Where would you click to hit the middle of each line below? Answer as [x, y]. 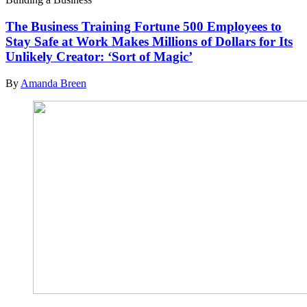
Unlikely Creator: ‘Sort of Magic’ [99, 56]
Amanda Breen [53, 83]
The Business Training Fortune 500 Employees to [144, 26]
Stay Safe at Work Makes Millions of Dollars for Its [149, 41]
